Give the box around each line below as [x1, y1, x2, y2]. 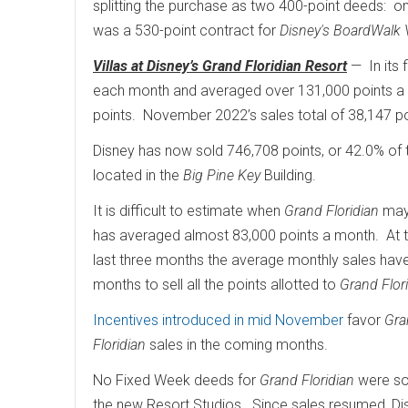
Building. [260, 167, 323, 185]
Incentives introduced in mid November [93, 311, 343, 330]
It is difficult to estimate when [93, 202, 284, 220]
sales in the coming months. [146, 336, 331, 354]
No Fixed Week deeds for [93, 372, 260, 390]
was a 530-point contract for [93, 22, 280, 40]
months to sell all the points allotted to [93, 276, 340, 294]
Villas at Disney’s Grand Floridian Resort [93, 57, 347, 76]
